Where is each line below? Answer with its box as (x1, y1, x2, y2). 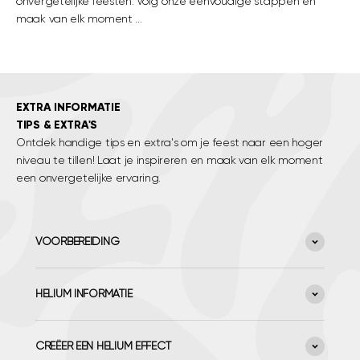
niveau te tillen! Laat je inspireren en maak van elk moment (16, 155, 323, 166)
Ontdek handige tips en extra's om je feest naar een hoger (16, 137, 324, 149)
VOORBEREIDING (35, 236, 120, 247)
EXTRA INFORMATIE (16, 102, 121, 113)
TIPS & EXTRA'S (16, 120, 98, 131)
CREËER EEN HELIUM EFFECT (35, 341, 171, 352)
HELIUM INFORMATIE (35, 288, 133, 300)
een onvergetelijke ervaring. (16, 173, 162, 184)
